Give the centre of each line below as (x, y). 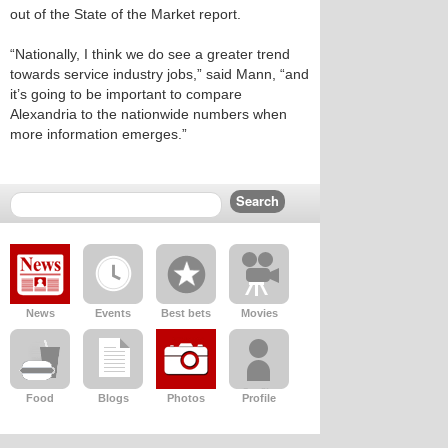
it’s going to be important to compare (126, 94)
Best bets (186, 313)
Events (113, 313)
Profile (259, 398)
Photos (186, 398)
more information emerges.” (98, 134)
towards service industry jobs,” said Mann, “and (159, 74)
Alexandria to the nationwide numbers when (148, 114)
